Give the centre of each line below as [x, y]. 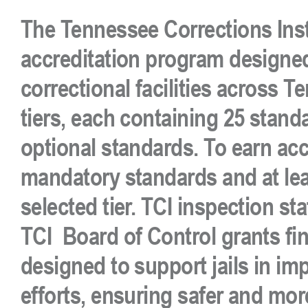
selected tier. [80, 206]
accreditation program [122, 58]
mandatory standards [119, 177]
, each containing [142, 118]
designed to [77, 265]
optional [58, 147]
